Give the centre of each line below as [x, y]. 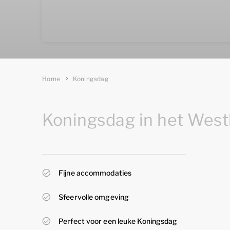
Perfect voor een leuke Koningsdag [118, 221]
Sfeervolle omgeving [94, 197]
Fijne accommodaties [95, 173]
